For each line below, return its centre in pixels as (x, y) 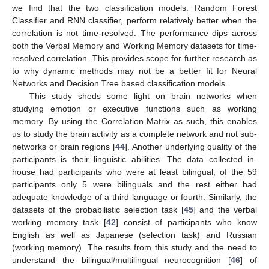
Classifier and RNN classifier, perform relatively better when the (134, 21)
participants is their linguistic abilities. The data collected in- (134, 159)
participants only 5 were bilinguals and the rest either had (134, 185)
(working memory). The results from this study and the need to (134, 248)
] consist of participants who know (186, 222)
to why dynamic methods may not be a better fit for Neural (134, 71)
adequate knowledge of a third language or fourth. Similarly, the (134, 197)
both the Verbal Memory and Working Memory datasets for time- (134, 46)
